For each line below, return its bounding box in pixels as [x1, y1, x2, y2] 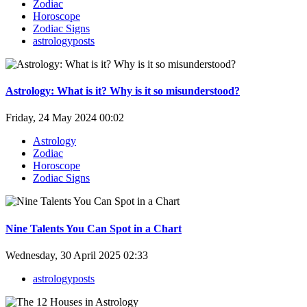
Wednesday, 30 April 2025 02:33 [5, 249, 148, 261]
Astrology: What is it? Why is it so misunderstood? [5, 85, 240, 97]
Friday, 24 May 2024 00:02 [5, 112, 124, 124]
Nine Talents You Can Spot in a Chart [5, 222, 182, 234]
